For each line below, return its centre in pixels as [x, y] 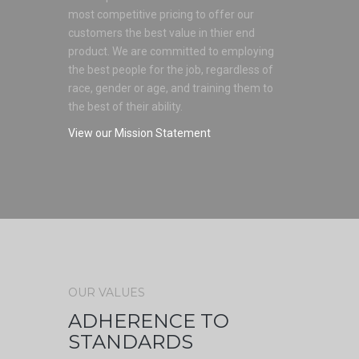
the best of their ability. [125, 107]
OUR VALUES [107, 292]
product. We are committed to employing [171, 51]
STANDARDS [131, 342]
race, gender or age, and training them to [171, 88]
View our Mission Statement [139, 133]
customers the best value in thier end [161, 33]
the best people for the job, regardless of [171, 70]
